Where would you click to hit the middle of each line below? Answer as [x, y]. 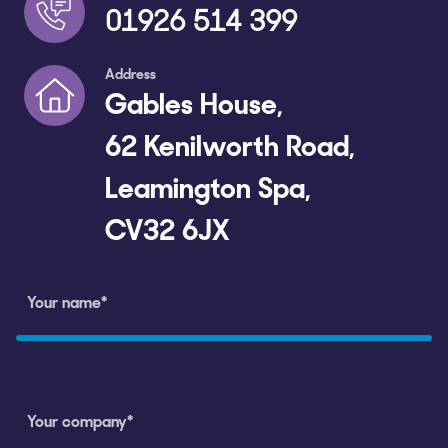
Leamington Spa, [207, 191]
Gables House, [193, 107]
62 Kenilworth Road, [229, 149]
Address [130, 76]
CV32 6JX [167, 233]
